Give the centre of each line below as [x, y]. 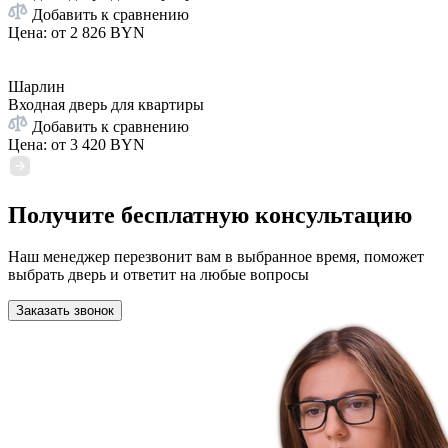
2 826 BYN [107, 32]
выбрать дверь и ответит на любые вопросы [158, 275]
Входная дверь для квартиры [106, 104]
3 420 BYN [107, 144]
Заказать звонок [65, 311]
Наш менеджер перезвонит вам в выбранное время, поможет [216, 257]
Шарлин [36, 86]
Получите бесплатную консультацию [210, 214]
